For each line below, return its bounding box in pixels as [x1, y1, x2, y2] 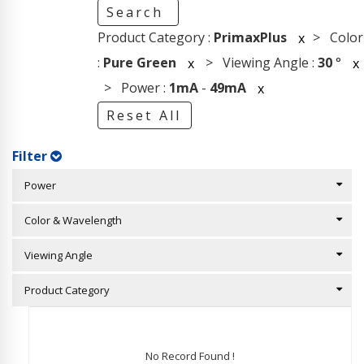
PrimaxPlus [213, 28, 287, 46]
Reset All [106, 106, 182, 124]
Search [106, 3, 169, 21]
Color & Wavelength [17, 213, 122, 227]
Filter [12, 147, 51, 165]
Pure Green [102, 53, 176, 71]
